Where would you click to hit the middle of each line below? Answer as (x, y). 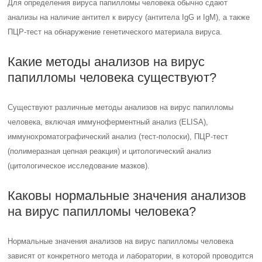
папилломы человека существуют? (112, 77)
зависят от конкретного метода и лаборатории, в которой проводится (131, 256)
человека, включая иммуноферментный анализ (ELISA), (108, 122)
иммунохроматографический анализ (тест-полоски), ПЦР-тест (118, 137)
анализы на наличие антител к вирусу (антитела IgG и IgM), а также (129, 17)
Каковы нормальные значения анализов (127, 196)
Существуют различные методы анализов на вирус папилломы (121, 107)
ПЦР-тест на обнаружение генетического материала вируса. (115, 32)
